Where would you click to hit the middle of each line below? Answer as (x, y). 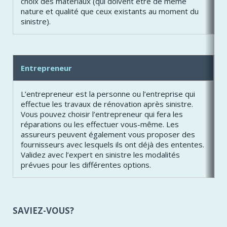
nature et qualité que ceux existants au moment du (110, 11)
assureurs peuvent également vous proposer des (108, 135)
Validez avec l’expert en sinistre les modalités (100, 155)
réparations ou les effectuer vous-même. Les (100, 124)
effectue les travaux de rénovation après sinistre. (107, 104)
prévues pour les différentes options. (86, 165)
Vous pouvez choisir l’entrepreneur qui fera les (102, 114)
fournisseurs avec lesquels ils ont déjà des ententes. (112, 145)
